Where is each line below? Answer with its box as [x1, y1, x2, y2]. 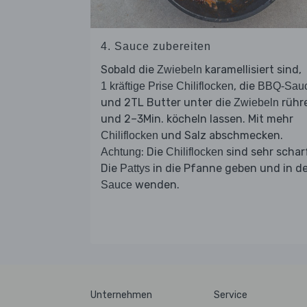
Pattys [120, 162, 150, 174]
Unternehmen [90, 288, 152, 301]
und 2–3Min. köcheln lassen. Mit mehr [101, 112, 293, 125]
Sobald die [101, 62, 157, 76]
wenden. [132, 177, 180, 191]
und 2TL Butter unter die [101, 95, 234, 109]
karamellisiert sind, [202, 62, 302, 76]
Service [214, 288, 247, 301]
